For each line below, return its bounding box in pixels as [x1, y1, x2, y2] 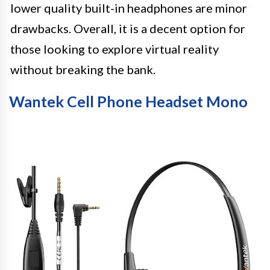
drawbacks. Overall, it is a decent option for [10, 21, 245, 36]
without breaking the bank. [10, 62, 155, 77]
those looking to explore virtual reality [10, 42, 219, 56]
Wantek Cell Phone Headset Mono [9, 92, 248, 110]
